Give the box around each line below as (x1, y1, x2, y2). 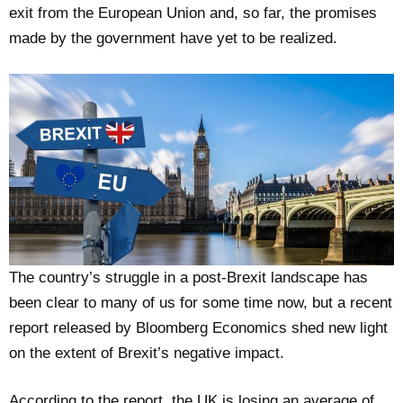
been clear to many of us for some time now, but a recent (9, 294, 392, 312)
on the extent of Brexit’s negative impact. (9, 345, 289, 363)
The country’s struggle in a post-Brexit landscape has (9, 269, 368, 287)
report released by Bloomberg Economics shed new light (9, 319, 388, 337)
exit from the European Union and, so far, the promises (9, 4, 377, 22)
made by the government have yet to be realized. (9, 30, 337, 48)
